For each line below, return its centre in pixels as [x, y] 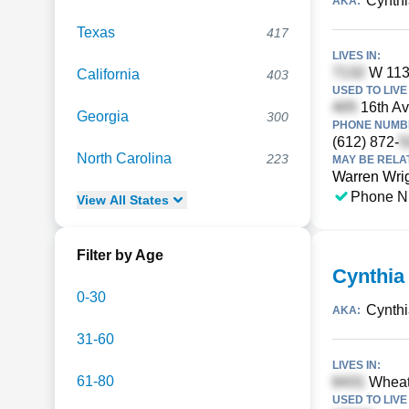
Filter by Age [120, 255]
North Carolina [124, 158]
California [108, 74]
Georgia [103, 116]
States [147, 200]
